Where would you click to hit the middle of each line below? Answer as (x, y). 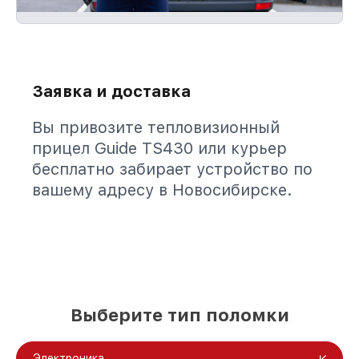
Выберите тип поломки (179, 315)
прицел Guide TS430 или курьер (159, 148)
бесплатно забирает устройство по (172, 169)
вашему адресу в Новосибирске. (162, 190)
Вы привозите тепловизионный (156, 127)
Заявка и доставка (111, 91)
